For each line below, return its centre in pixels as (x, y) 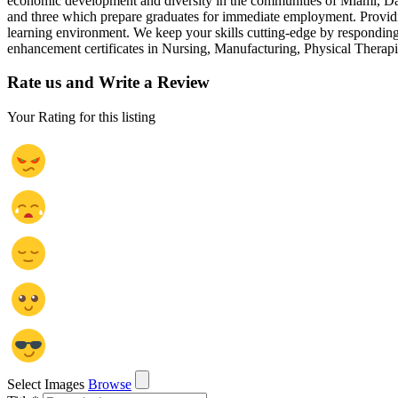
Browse (110, 384)
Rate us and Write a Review (108, 83)
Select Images (46, 384)
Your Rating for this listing (81, 116)
